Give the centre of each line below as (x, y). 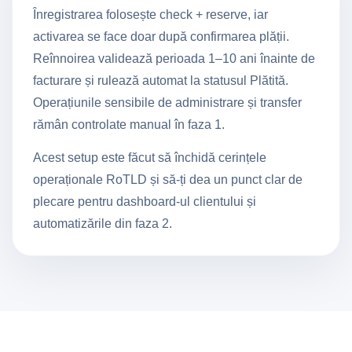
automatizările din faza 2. (103, 224)
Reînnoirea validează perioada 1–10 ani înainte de (174, 59)
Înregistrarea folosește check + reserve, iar (150, 15)
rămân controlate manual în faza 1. (129, 125)
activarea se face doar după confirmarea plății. (161, 37)
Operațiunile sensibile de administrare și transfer (167, 103)
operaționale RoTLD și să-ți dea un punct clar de (168, 180)
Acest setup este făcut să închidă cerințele (150, 158)
